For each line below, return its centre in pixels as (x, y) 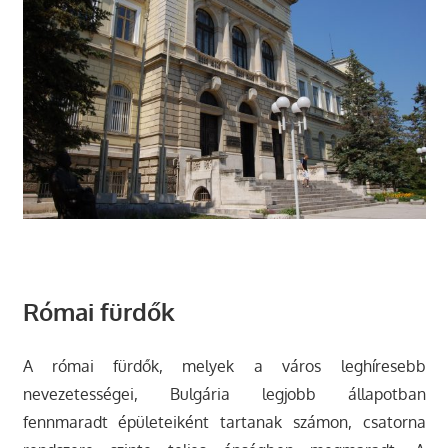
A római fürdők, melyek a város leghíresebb (224, 366)
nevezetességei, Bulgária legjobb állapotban (224, 394)
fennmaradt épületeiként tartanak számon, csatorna (224, 422)
